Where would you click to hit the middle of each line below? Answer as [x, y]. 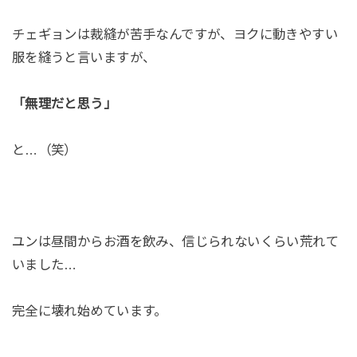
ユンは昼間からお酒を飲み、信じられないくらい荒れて [175, 242]
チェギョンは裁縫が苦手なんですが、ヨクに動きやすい [175, 34]
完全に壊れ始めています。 [89, 311]
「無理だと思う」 [64, 103]
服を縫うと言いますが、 [84, 57]
